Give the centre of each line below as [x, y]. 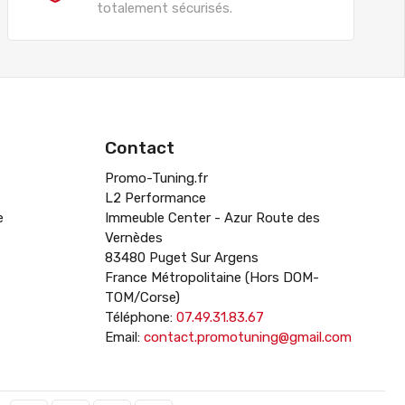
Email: [124, 337]
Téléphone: [141, 317]
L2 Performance [155, 198]
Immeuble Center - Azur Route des [212, 217]
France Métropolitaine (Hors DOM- [212, 277]
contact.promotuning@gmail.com [248, 337]
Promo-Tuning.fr [156, 178]
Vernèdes [134, 237]
